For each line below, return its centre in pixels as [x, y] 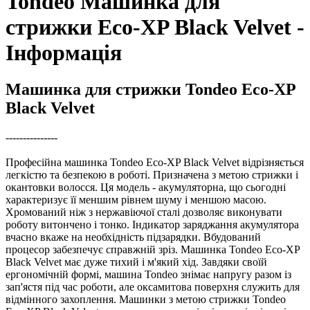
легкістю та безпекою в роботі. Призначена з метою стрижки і [152, 174]
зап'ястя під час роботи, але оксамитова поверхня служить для [153, 286]
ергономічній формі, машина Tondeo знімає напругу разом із [148, 274]
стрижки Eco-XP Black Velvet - [155, 27]
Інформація [64, 52]
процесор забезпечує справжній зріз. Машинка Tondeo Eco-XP [153, 249]
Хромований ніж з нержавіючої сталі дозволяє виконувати [144, 212]
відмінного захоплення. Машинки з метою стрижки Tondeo [146, 299]
